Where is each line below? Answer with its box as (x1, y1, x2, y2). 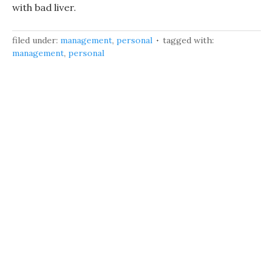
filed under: (12, 35, 60, 46)
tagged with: (163, 35, 214, 46)
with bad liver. (12, 1, 76, 13)
